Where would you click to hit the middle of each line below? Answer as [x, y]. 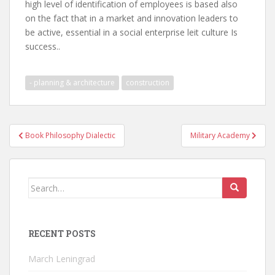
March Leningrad [62, 259]
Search [43, 184]
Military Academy [221, 135]
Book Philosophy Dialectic [70, 135]
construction [148, 83]
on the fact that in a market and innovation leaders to [132, 18]
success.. [43, 46]
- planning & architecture [72, 83]
